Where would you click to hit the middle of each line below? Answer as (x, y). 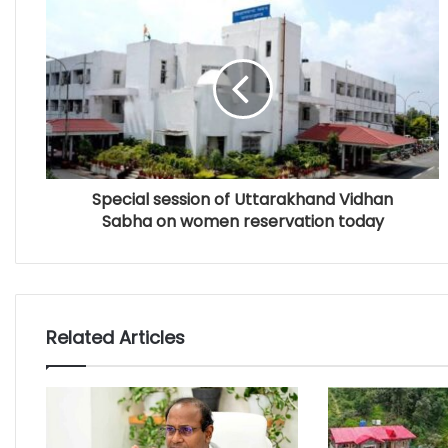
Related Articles (115, 337)
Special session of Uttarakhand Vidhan (242, 199)
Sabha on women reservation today (242, 221)
